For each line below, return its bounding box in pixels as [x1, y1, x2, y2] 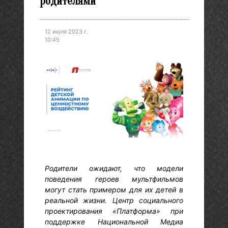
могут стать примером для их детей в [45, 185, 183, 194]
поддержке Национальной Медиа [45, 217, 183, 226]
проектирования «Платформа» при [45, 206, 183, 215]
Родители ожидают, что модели [45, 163, 183, 173]
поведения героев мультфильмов [45, 174, 183, 183]
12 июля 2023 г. [45, 27, 88, 35]
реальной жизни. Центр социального [45, 195, 183, 205]
